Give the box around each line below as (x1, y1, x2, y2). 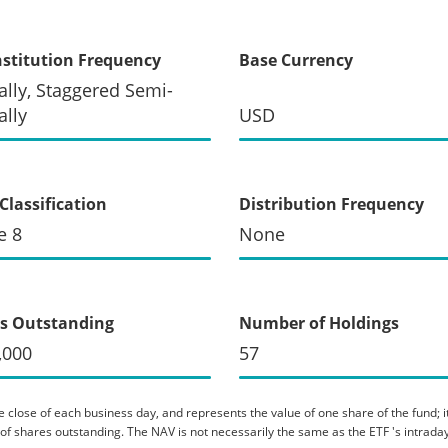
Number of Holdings (239, 311, 399, 334)
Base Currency (239, 48, 353, 71)
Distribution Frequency (239, 192, 424, 215)
